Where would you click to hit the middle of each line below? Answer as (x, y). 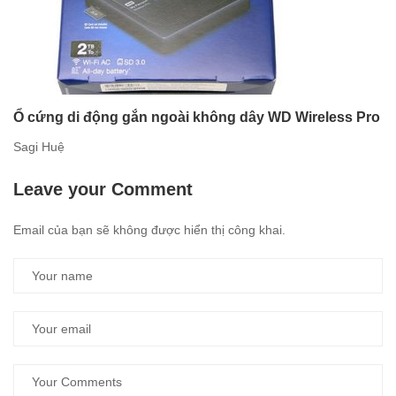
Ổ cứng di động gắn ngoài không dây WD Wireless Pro (197, 118)
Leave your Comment (103, 190)
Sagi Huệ (39, 147)
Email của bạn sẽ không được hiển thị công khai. (149, 230)
